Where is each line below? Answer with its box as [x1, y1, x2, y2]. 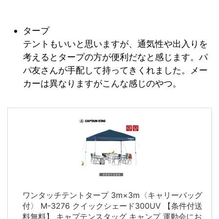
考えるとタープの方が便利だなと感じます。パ [23, 51, 208, 62]
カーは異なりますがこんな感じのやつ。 [23, 78, 181, 88]
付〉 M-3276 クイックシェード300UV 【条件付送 [22, 201, 202, 211]
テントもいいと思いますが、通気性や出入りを [23, 38, 208, 49]
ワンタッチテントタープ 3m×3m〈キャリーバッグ [22, 190, 202, 200]
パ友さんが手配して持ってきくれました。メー [23, 65, 208, 75]
